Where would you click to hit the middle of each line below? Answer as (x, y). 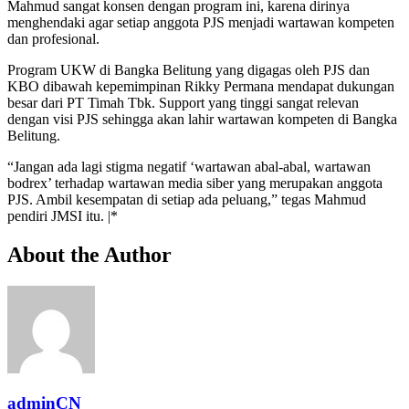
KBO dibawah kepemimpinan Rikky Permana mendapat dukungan (201, 86)
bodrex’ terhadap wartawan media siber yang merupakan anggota (195, 183)
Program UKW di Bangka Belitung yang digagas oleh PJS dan (189, 69)
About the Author (89, 254)
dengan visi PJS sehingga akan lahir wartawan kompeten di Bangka (202, 119)
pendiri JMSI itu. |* (63, 215)
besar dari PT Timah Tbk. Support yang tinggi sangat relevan (183, 102)
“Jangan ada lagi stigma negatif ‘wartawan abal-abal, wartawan (189, 166)
